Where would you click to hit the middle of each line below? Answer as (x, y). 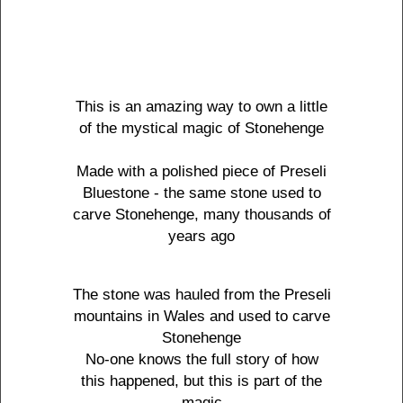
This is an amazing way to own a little (201, 107)
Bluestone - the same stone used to (201, 193)
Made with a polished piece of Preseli (201, 172)
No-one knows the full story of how (201, 359)
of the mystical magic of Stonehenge (201, 129)
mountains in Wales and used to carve (201, 316)
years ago (201, 237)
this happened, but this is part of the (201, 381)
